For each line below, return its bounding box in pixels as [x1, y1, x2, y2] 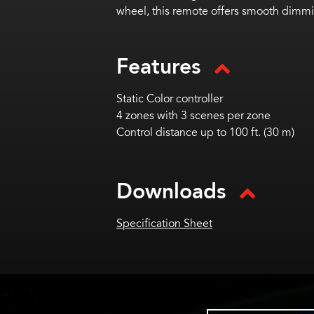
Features [116, 50, 200, 83]
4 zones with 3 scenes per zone [116, 107, 271, 124]
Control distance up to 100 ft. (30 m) [116, 124, 294, 141]
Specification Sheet [116, 215, 212, 232]
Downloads [116, 175, 226, 208]
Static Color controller [116, 90, 223, 107]
